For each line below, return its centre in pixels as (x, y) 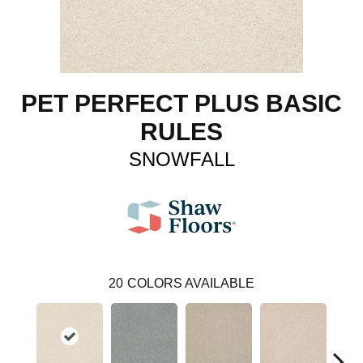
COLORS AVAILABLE (191, 283)
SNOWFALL (181, 159)
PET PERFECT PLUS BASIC (181, 103)
